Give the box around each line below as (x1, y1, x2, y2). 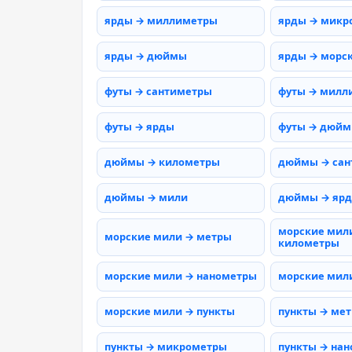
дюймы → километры (104, 155, 220, 170)
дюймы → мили (104, 190, 188, 205)
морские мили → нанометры (104, 269, 257, 284)
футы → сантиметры (104, 84, 212, 99)
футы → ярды (104, 119, 174, 134)
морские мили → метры (104, 229, 232, 244)
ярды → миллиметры (104, 13, 218, 28)
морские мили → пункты (104, 304, 235, 319)
